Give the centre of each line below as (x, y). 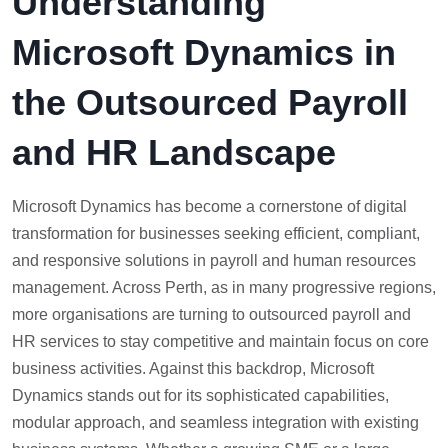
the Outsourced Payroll (210, 103)
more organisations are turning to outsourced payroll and (211, 315)
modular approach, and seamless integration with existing (215, 423)
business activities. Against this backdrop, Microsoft (193, 369)
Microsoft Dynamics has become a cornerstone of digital (209, 207)
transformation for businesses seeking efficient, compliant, (216, 234)
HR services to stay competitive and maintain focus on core (220, 342)
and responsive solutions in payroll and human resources (214, 261)
